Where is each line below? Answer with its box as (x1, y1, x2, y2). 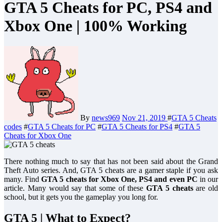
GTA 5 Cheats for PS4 (102, 122, 172, 131)
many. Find (4, 174, 40, 183)
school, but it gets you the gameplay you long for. (4, 192, 158, 201)
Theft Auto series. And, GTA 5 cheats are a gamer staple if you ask (4, 166, 218, 174)
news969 (92, 113, 120, 122)
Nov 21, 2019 (122, 113, 167, 122)
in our (197, 174, 219, 183)
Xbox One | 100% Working (4, 17, 187, 35)
